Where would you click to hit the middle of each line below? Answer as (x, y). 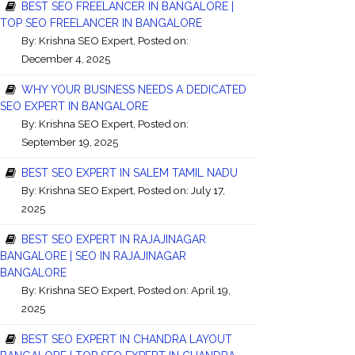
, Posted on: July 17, (179, 190)
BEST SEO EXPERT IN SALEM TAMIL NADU (130, 172)
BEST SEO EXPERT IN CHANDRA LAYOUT (127, 339)
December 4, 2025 (66, 58)
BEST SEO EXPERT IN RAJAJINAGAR (114, 239)
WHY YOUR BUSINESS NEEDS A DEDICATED (134, 89)
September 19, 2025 (70, 141)
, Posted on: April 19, (182, 290)
